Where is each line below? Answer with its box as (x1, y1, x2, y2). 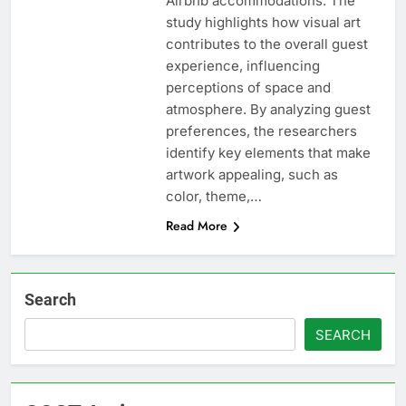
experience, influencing (165, 57, 320, 75)
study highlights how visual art (165, 14, 361, 32)
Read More (165, 217, 227, 236)
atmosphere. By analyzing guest (165, 101, 371, 119)
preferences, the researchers (165, 122, 357, 140)
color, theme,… (165, 188, 262, 206)
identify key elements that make (165, 144, 371, 162)
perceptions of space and (165, 79, 331, 97)
